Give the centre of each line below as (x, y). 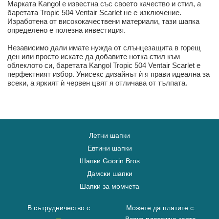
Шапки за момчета (109, 186)
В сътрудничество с (58, 208)
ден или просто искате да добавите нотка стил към (94, 57)
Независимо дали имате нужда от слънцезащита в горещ (104, 48)
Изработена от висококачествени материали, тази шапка (103, 22)
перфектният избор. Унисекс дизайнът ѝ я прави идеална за (109, 74)
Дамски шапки (109, 174)
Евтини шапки (109, 148)
